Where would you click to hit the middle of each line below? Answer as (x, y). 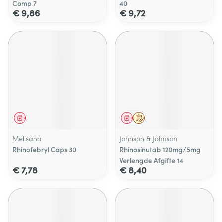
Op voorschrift (159, 118)
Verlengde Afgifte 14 (151, 160)
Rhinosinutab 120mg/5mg (160, 149)
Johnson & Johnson (148, 138)
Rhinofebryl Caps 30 (44, 149)
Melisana (27, 138)
